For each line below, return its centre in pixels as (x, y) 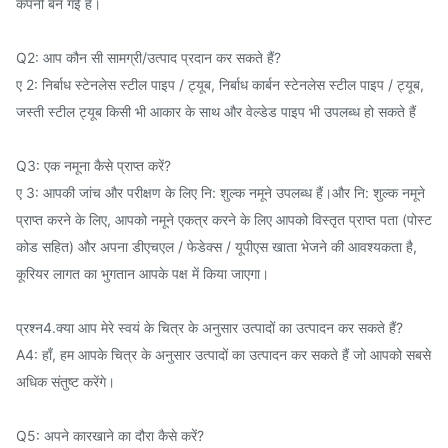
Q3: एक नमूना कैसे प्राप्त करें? (93, 166)
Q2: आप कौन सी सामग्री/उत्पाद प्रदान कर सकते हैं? (148, 58)
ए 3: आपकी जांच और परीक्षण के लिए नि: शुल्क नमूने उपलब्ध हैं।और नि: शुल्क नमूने (220, 193)
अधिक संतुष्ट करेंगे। (65, 382)
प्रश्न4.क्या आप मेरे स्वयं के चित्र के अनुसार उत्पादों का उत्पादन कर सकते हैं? (209, 328)
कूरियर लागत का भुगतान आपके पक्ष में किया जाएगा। (142, 274)
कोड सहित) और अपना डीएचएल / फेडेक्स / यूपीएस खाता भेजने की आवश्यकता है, (216, 247)
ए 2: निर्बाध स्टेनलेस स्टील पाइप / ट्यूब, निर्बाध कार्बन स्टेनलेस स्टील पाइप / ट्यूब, (220, 85)
